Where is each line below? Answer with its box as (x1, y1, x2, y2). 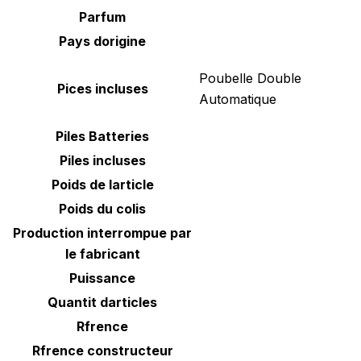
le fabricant (64, 246, 140, 263)
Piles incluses (59, 152, 146, 169)
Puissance (69, 270, 135, 287)
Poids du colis (59, 201, 146, 218)
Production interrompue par (13, 225, 192, 242)
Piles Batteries (56, 128, 149, 145)
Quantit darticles (48, 294, 157, 311)
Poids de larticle (51, 176, 154, 193)
